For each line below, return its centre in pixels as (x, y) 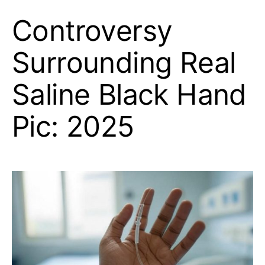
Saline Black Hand (129, 94)
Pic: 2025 (73, 126)
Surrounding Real (124, 62)
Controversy (92, 30)
